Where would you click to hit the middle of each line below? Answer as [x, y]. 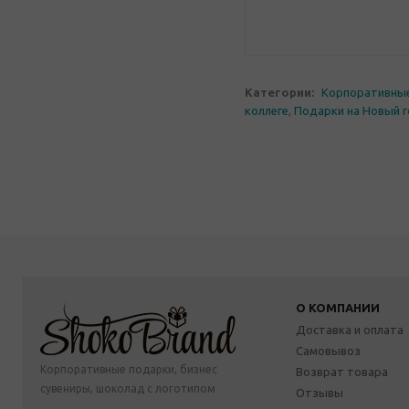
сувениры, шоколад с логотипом [128, 388]
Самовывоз [328, 350]
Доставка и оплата [350, 329]
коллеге [267, 111]
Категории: [279, 93]
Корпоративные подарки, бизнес [129, 369]
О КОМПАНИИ [338, 307]
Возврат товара [342, 371]
